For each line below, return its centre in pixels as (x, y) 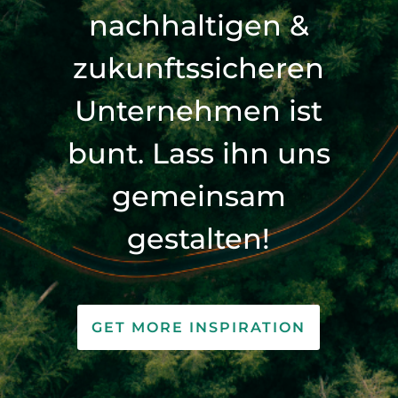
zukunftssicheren (199, 68)
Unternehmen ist (199, 110)
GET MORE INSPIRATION (199, 327)
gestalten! (199, 238)
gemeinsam (199, 195)
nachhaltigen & (199, 25)
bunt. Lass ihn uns (199, 153)
